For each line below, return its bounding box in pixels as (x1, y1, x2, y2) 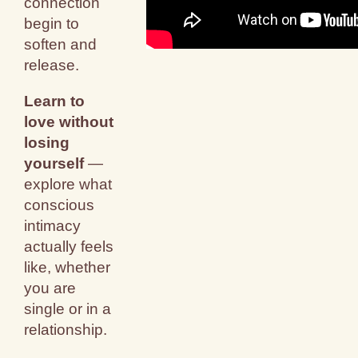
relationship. (24, 321, 108, 339)
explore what (24, 176, 113, 193)
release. (24, 57, 80, 74)
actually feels (24, 238, 114, 256)
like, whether (24, 259, 111, 276)
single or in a (24, 300, 112, 318)
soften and (24, 36, 97, 54)
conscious (24, 197, 95, 214)
